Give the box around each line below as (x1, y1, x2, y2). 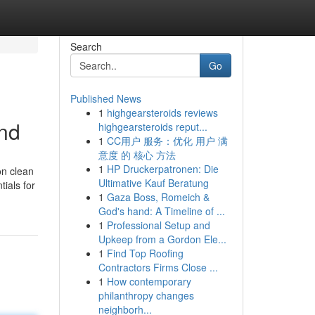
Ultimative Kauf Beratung (98, 176, 209, 190)
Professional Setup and (106, 218, 210, 232)
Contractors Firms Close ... (98, 260, 218, 274)
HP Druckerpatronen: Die (106, 162, 219, 176)
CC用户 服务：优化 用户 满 (106, 134, 228, 148)
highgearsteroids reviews (106, 105, 218, 120)
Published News (70, 91, 141, 105)
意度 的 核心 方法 (98, 148, 176, 162)
